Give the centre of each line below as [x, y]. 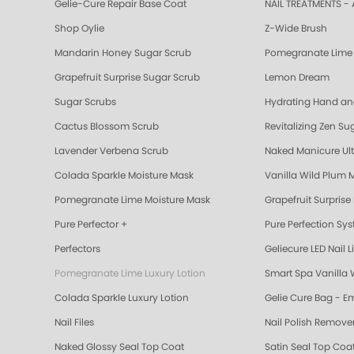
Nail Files [74, 323]
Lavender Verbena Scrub [111, 151]
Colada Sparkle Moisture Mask [124, 176]
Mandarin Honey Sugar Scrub [123, 53]
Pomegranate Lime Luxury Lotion [130, 274]
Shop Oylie [79, 29]
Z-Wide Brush [296, 29]
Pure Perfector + [91, 225]
